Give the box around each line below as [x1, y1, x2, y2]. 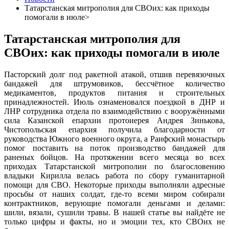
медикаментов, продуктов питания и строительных [4, 88, 225, 97]
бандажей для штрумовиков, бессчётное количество [4, 79, 225, 88]
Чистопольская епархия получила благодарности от [4, 125, 225, 134]
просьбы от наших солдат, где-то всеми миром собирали [4, 189, 225, 198]
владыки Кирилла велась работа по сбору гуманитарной [4, 171, 225, 180]
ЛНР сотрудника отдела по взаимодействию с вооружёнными [4, 106, 225, 116]
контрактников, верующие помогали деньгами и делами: [4, 198, 225, 208]
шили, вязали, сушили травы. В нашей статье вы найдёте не [4, 208, 225, 217]
